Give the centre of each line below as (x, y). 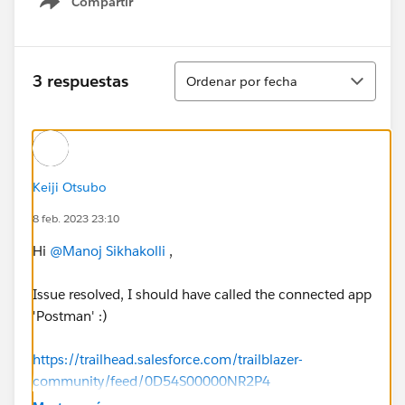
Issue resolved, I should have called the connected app (202, 294)
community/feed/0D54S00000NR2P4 (151, 381)
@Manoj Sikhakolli (108, 250)
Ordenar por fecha (242, 81)
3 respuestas (80, 81)
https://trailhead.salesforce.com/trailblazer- (168, 359)
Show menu (97, 11)
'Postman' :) (70, 316)
